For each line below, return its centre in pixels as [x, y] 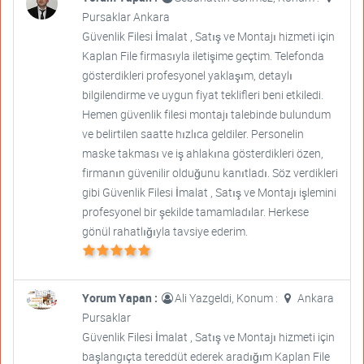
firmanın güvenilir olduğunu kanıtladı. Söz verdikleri [210, 173]
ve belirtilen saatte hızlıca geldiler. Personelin [193, 134]
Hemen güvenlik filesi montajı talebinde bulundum [206, 115]
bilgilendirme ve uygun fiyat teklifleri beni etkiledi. [202, 95]
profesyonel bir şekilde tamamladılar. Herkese [195, 212]
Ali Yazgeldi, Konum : [227, 298]
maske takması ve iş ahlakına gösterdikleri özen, [202, 154]
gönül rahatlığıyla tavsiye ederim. [165, 232]
